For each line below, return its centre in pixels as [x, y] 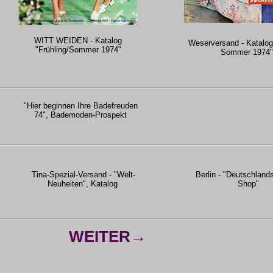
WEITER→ [108, 236]
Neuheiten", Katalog [82, 183]
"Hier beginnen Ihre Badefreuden [80, 106]
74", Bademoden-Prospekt [80, 115]
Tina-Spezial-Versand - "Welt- [82, 174]
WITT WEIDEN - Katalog [78, 40]
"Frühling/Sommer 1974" [78, 49]
